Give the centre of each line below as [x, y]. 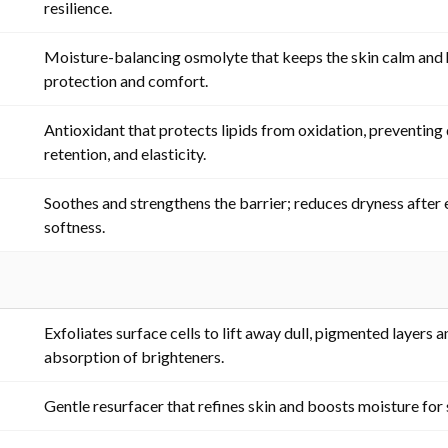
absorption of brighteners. [134, 356]
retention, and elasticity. [125, 153]
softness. [74, 226]
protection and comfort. [126, 80]
